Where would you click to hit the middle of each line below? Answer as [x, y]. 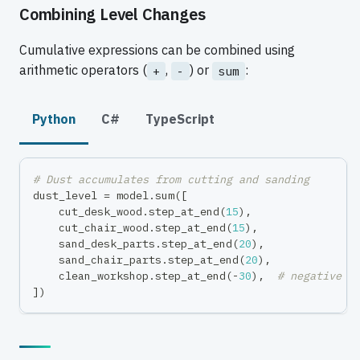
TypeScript [180, 119]
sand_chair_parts [97, 260]
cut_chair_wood [91, 228]
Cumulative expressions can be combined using [157, 49]
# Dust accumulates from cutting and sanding [171, 180]
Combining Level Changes [112, 14]
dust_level [68, 196]
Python [54, 119]
